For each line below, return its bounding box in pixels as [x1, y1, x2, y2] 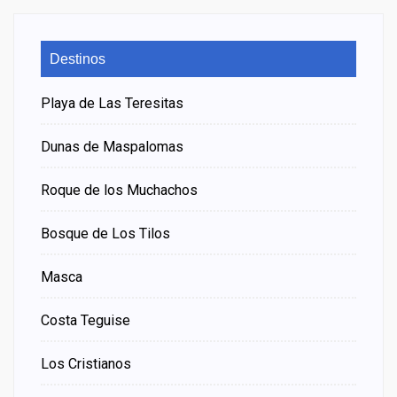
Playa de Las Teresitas [41, 95, 183, 113]
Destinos [50, 51, 105, 67]
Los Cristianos [41, 355, 131, 373]
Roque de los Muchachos [41, 182, 198, 199]
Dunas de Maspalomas [41, 138, 183, 156]
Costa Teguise [41, 312, 130, 330]
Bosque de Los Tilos [41, 225, 170, 243]
